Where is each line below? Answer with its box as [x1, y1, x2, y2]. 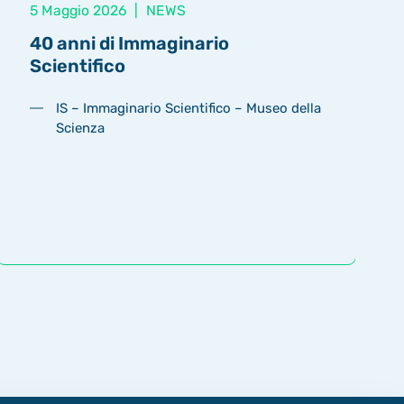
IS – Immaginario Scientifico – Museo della [56, 99, 322, 116]
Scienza [56, 119, 106, 136]
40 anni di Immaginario [29, 32, 229, 55]
